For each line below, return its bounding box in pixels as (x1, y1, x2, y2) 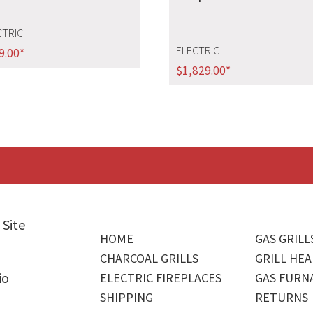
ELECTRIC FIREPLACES (100, 269, 222, 286)
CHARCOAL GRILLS (100, 249, 199, 266)
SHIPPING (100, 289, 154, 305)
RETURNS (255, 289, 309, 305)
